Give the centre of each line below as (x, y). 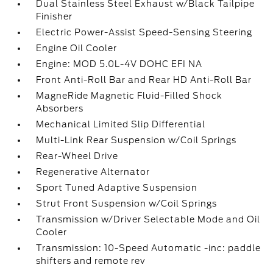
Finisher (55, 16)
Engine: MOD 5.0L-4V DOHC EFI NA (119, 64)
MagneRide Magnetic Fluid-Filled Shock (129, 96)
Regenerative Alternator (93, 172)
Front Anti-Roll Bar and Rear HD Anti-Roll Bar (144, 80)
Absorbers (60, 108)
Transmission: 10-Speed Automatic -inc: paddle (149, 248)
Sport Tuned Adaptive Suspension (117, 188)
